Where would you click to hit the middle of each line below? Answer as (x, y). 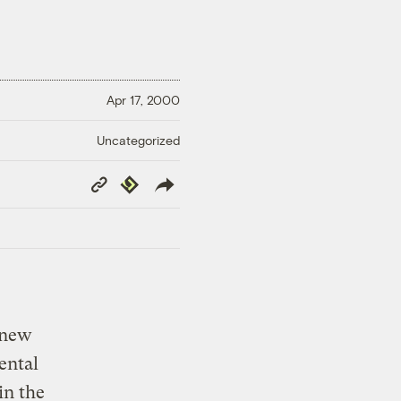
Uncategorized (138, 140)
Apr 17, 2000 (143, 100)
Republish (145, 181)
